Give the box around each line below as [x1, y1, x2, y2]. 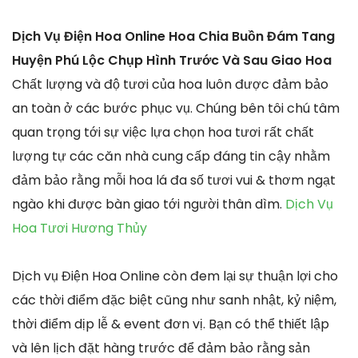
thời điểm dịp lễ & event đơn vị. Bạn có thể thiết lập [12, 315, 329, 334]
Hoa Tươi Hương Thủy [12, 219, 147, 238]
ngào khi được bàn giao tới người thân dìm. [12, 195, 285, 214]
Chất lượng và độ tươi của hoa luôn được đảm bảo [12, 75, 328, 94]
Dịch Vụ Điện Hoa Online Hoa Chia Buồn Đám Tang [12, 27, 335, 46]
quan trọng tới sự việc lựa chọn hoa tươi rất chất [12, 123, 314, 142]
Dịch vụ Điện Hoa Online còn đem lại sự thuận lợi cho [12, 267, 338, 286]
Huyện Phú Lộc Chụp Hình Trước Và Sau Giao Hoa [12, 51, 332, 70]
